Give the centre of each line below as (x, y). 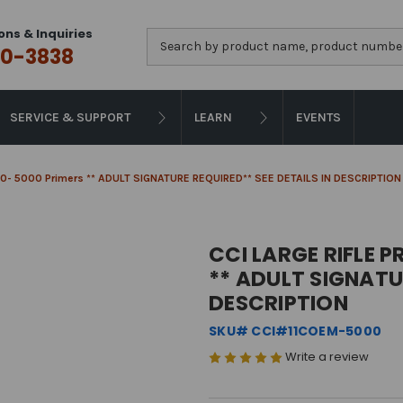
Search (168, 37)
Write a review (327, 357)
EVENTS (318, 117)
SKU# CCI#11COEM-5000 (295, 331)
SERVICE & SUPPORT (70, 117)
